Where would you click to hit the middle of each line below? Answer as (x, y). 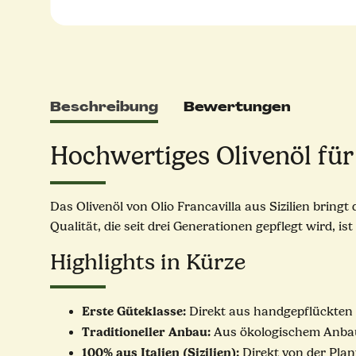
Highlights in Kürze (148, 263)
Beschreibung (104, 107)
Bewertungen (237, 107)
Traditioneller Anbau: (146, 332)
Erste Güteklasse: (134, 311)
